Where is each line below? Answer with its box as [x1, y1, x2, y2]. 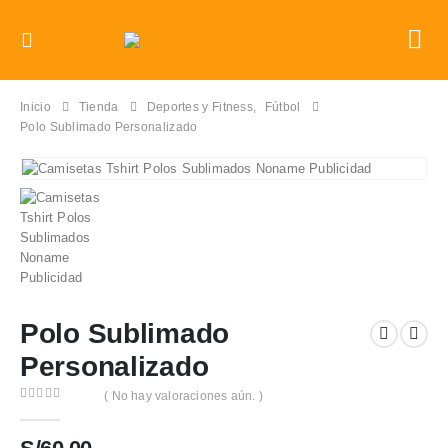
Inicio [20, 100, 51, 114]
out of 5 [27, 404, 81, 419]
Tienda [78, 100, 119, 114]
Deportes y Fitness [146, 100, 254, 114]
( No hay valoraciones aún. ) [104, 388, 263, 403]
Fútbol [264, 100, 301, 114]
